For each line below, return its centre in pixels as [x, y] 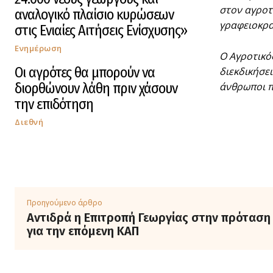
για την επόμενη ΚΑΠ [83, 231]
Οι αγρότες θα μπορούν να [85, 73]
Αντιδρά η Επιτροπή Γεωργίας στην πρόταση [149, 218]
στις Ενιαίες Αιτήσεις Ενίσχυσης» [101, 31]
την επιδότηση [54, 105]
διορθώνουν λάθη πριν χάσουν [96, 89]
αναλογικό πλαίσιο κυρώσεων [94, 15]
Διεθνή [29, 122]
